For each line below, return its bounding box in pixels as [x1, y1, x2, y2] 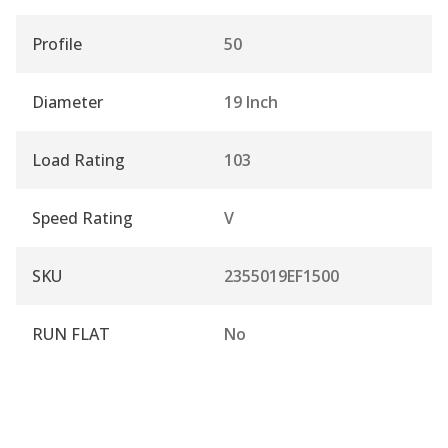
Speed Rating [32, 206, 133, 229]
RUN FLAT [32, 322, 110, 345]
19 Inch [224, 90, 278, 113]
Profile [32, 32, 82, 55]
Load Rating [32, 148, 125, 171]
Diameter [32, 90, 103, 113]
